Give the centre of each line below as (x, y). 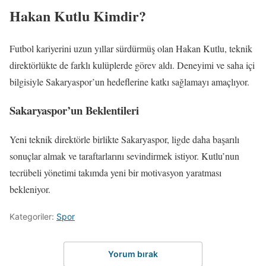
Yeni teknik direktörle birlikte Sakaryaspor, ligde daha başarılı (124, 140)
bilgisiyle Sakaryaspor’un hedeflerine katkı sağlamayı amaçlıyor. (129, 81)
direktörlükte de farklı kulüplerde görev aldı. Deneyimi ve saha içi (132, 65)
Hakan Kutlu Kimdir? (78, 15)
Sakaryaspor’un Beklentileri (74, 110)
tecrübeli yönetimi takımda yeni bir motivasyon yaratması (115, 173)
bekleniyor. (30, 189)
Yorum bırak (133, 254)
